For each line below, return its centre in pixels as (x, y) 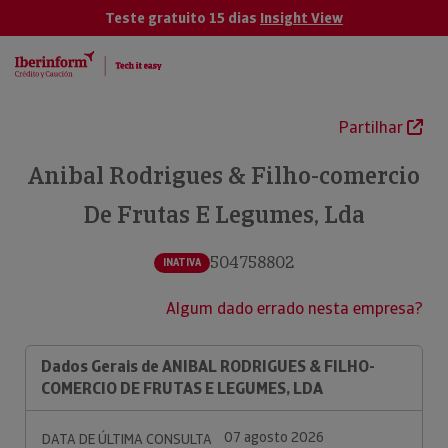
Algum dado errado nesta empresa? (294, 308)
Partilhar (373, 127)
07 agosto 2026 (274, 437)
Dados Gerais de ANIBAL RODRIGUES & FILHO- (208, 366)
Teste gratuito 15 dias (182, 18)
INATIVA (182, 262)
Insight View (301, 18)
